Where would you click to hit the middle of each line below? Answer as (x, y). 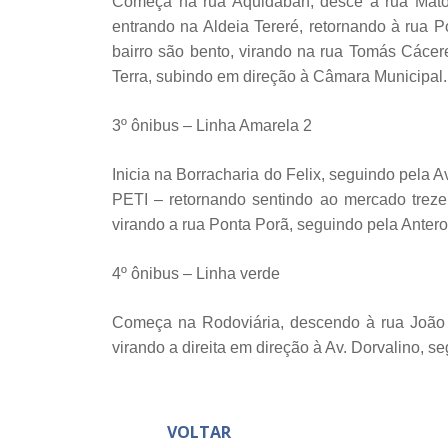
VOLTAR (199, 431)
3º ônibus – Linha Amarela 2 (212, 125)
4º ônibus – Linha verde (196, 273)
